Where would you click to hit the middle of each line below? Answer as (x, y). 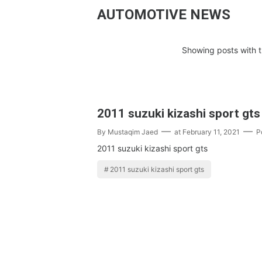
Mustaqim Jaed (133, 132)
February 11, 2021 (211, 132)
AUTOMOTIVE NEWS (164, 15)
